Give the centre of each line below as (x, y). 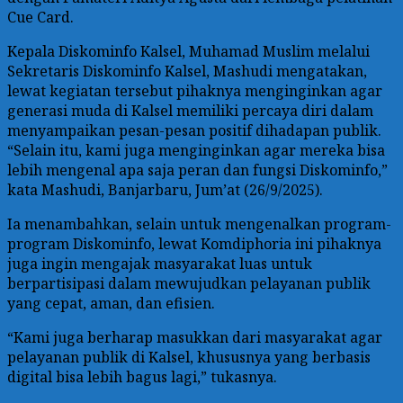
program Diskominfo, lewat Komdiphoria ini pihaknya (194, 243)
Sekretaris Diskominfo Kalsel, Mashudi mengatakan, (187, 71)
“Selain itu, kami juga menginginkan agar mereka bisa (196, 150)
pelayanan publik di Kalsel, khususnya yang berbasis (189, 357)
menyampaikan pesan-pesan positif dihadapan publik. (194, 130)
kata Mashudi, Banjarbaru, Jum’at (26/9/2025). (165, 189)
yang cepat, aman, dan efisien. (111, 303)
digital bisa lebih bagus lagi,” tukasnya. (142, 376)
